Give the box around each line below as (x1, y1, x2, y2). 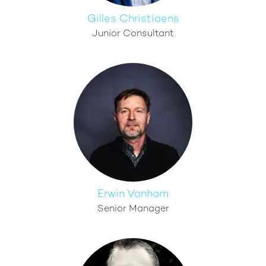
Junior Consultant (92, 29, 174, 39)
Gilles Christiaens (87, 14, 179, 25)
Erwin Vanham (97, 189, 169, 200)
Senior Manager (97, 204, 169, 214)
